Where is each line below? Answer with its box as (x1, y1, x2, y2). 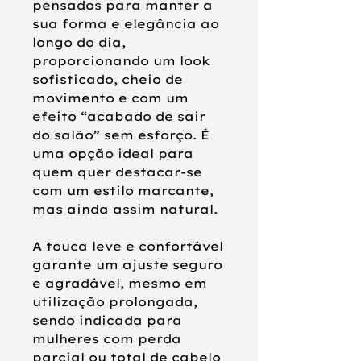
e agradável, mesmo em (32, 275, 207, 291)
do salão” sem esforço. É (32, 127, 210, 143)
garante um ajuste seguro (32, 256, 222, 272)
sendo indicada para (32, 312, 182, 328)
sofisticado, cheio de (32, 71, 183, 87)
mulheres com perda (32, 330, 181, 346)
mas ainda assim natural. (32, 201, 218, 217)
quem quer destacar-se (32, 164, 202, 180)
